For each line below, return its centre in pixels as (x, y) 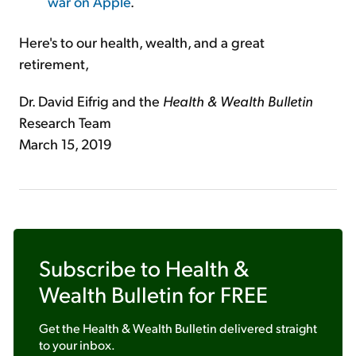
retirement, (54, 63)
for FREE (226, 294)
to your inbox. (77, 344)
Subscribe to (102, 267)
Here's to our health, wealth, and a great (142, 42)
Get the (61, 328)
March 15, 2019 (66, 143)
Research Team (65, 122)
